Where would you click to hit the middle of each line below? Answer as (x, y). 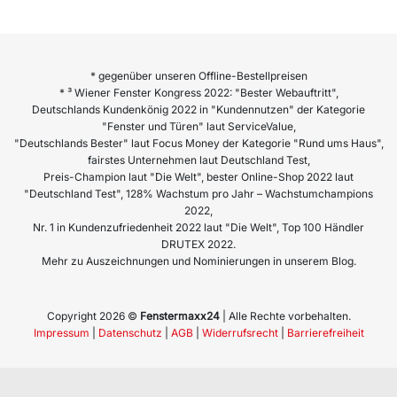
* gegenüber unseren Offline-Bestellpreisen (198, 75)
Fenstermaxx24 (179, 315)
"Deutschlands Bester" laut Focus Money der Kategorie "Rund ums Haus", (198, 143)
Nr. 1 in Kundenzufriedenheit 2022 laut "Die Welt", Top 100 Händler (198, 227)
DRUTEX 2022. (198, 244)
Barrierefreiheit (325, 332)
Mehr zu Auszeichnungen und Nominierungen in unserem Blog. (198, 261)
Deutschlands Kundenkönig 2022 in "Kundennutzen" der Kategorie (198, 109)
